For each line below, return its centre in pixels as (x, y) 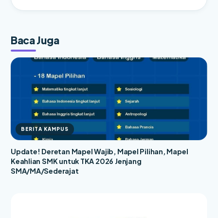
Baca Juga (35, 40)
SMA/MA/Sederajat (45, 171)
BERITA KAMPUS (45, 129)
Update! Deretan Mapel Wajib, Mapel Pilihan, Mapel (100, 152)
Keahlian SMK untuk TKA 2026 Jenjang (76, 161)
